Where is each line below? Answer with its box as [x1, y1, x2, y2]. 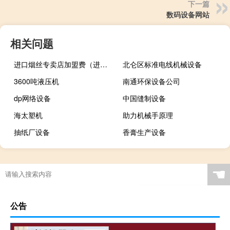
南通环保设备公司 [123, 76, 181, 87]
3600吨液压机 [14, 76, 59, 87]
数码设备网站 [166, 9, 209, 20]
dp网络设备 [14, 93, 51, 104]
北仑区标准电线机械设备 [123, 59, 202, 70]
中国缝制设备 [123, 93, 166, 104]
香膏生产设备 [123, 127, 166, 138]
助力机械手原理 [123, 110, 174, 121]
